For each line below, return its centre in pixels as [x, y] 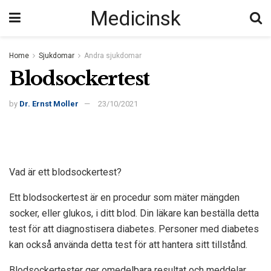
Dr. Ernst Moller [49, 104]
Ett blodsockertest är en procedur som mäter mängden [124, 198]
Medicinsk [135, 18]
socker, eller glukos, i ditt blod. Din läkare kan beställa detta [134, 214]
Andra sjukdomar [113, 56]
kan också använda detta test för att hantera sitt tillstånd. [128, 245]
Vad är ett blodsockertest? [65, 172]
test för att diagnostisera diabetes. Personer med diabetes [134, 229]
